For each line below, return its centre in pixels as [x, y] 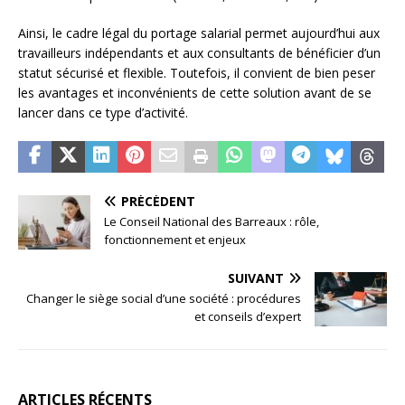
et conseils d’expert [248, 317]
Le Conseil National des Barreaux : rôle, [212, 222]
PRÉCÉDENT [158, 202]
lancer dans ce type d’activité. [103, 113]
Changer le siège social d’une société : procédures [164, 299]
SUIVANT [256, 278]
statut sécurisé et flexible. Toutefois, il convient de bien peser [197, 73]
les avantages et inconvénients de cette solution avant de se [195, 93]
